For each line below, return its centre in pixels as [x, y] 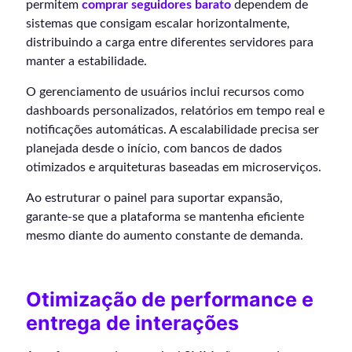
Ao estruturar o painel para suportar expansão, [154, 198]
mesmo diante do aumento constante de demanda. [165, 235]
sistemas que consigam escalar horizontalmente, [158, 23]
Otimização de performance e [170, 299]
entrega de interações [132, 323]
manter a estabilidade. [86, 61]
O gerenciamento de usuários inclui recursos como [165, 92]
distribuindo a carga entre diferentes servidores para [170, 42]
